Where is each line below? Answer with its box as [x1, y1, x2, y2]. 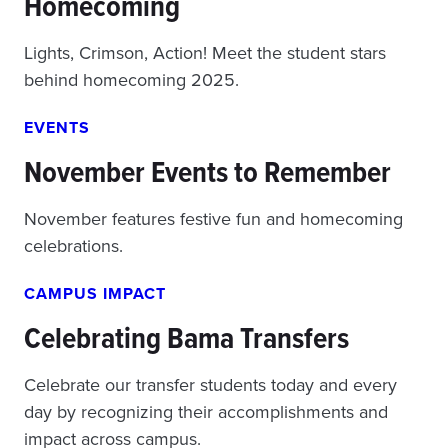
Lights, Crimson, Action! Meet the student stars [24, 40, 386, 66]
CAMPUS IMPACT [24, 282, 166, 305]
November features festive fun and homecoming [24, 206, 403, 232]
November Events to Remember [24, 150, 403, 194]
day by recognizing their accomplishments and [24, 399, 388, 425]
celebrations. [24, 233, 123, 259]
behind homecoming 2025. [24, 67, 239, 93]
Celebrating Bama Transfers [24, 316, 349, 360]
